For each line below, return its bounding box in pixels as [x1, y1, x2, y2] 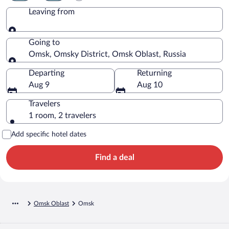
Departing [29, 68, 64, 77]
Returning [137, 68, 172, 77]
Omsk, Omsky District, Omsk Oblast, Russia [29, 50, 186, 58]
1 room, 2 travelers [29, 111, 96, 120]
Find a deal [95, 153, 134, 162]
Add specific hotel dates [11, 130, 86, 138]
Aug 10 [137, 80, 163, 89]
